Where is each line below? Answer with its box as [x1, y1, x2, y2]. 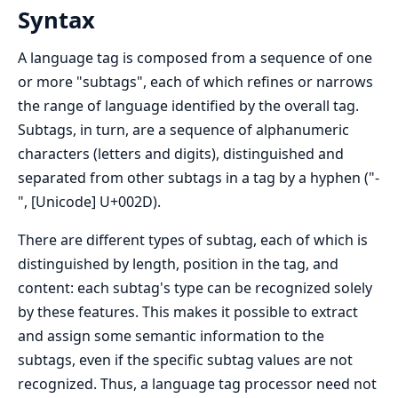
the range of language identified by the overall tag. [18, 95, 359, 115]
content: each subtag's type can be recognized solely [18, 277, 372, 298]
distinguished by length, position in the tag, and [18, 253, 338, 274]
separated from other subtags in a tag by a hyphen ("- [18, 167, 379, 187]
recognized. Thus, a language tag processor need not [18, 373, 377, 394]
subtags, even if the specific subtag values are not [18, 349, 353, 370]
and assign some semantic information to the [18, 325, 324, 346]
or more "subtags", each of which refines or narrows [18, 71, 373, 92]
